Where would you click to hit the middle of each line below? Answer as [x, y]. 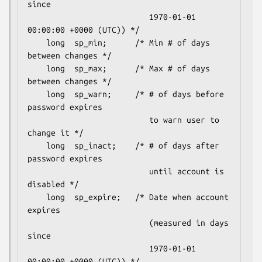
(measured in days [88, 223]
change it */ [56, 132]
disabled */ [53, 184]
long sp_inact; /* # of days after [37, 145]
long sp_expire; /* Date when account [37, 197]
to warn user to [88, 120]
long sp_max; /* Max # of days [37, 68]
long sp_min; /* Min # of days [37, 42]
